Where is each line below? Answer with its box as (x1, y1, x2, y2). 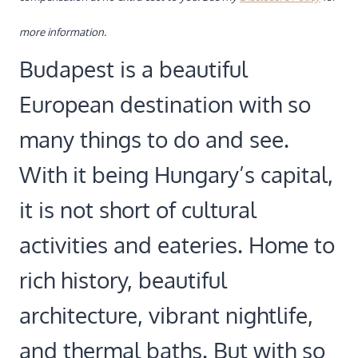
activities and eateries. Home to (19, 230, 335, 260)
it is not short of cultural (19, 195, 257, 225)
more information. (19, 25, 106, 39)
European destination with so (19, 89, 311, 119)
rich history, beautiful (19, 265, 227, 295)
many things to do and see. (19, 125, 289, 154)
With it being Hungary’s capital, (19, 160, 333, 189)
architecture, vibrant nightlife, (19, 300, 313, 330)
